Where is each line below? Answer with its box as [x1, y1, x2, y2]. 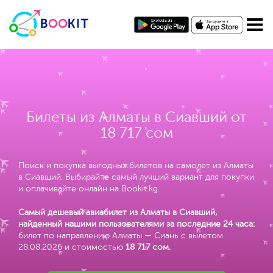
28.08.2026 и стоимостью [18, 243, 126, 252]
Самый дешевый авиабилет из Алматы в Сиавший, [18, 208, 218, 217]
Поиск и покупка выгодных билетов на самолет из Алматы [18, 161, 253, 170]
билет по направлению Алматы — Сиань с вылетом [18, 231, 223, 240]
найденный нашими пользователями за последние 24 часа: [18, 219, 255, 229]
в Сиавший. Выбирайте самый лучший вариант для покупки [18, 172, 254, 182]
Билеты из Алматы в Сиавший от [26, 109, 247, 126]
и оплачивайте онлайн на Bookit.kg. [18, 184, 160, 193]
